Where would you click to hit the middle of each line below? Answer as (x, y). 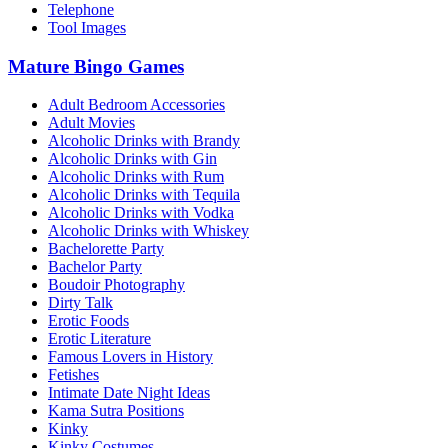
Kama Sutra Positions (116, 411)
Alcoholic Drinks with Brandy (144, 141)
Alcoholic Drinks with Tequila (144, 195)
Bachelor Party (95, 267)
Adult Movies (91, 123)
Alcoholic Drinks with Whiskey (148, 231)
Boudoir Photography (116, 285)
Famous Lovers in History (130, 357)
